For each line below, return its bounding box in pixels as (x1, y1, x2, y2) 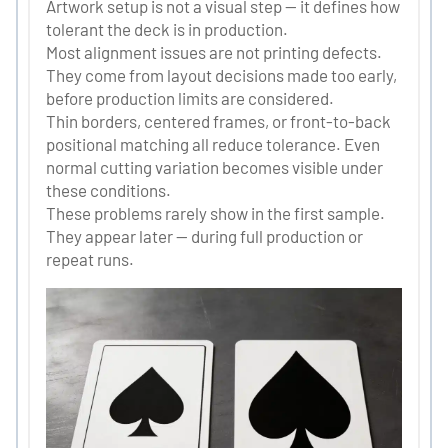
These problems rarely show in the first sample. (46, 202, 385, 223)
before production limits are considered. (46, 87, 334, 108)
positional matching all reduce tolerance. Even (46, 133, 380, 154)
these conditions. (46, 179, 171, 200)
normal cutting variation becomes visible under (46, 156, 383, 177)
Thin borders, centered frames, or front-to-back (46, 110, 391, 131)
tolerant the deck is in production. (46, 18, 288, 39)
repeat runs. (46, 248, 134, 269)
